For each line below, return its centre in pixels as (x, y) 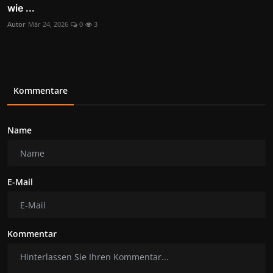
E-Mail (20, 182)
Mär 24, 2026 (48, 24)
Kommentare (41, 91)
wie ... (21, 8)
